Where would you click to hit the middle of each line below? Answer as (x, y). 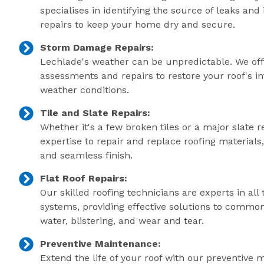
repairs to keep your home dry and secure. (138, 24)
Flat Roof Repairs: (84, 178)
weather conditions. (85, 90)
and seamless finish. (87, 155)
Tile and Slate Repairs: (95, 113)
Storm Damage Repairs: (97, 47)
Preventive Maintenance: (101, 243)
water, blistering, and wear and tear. (122, 220)
